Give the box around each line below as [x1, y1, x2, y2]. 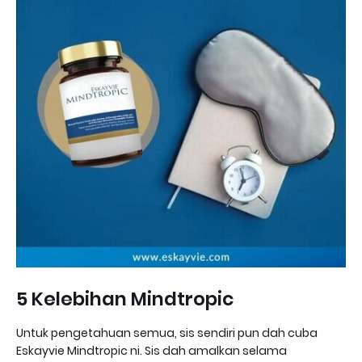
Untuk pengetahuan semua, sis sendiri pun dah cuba [16, 325, 318, 342]
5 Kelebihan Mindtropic [16, 286, 234, 313]
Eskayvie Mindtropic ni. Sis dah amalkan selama [16, 343, 287, 360]
